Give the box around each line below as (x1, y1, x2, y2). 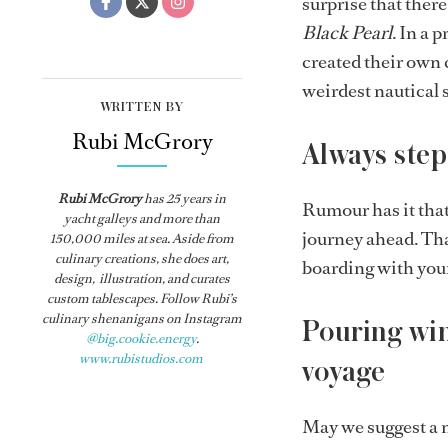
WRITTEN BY (99, 99, 185, 114)
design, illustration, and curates (54, 269, 230, 287)
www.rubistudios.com (79, 349, 203, 367)
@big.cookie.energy (85, 329, 196, 347)
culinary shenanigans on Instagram (42, 309, 242, 327)
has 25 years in (142, 189, 226, 207)
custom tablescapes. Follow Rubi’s (47, 289, 237, 307)
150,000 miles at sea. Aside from (50, 229, 234, 247)
